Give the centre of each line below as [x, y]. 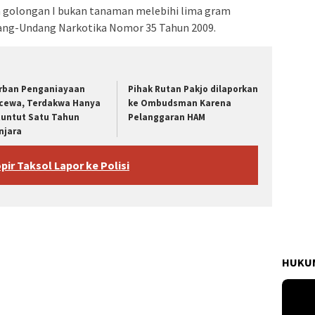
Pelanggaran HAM [167, 117]
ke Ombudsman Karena [180, 103]
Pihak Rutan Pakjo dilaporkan [193, 89]
